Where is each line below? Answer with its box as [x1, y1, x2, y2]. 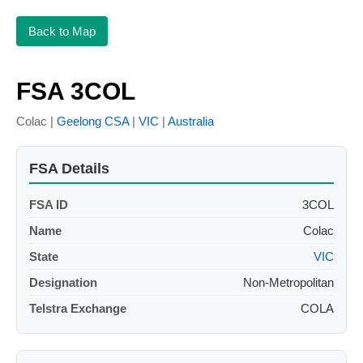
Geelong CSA [57, 114, 129, 129]
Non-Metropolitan [243, 275, 334, 290]
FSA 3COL [16, 78, 135, 105]
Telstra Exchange [29, 301, 126, 316]
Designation [29, 275, 97, 290]
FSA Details [29, 160, 109, 177]
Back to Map [28, 24, 96, 38]
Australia [168, 114, 214, 129]
